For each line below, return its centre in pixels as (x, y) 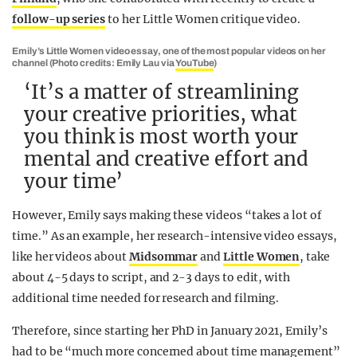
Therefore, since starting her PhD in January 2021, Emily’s (170, 331)
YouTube (194, 63)
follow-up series (59, 19)
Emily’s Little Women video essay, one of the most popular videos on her (169, 51)
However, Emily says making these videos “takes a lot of (167, 215)
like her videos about (71, 257)
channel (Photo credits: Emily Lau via (94, 63)
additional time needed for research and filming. (146, 298)
